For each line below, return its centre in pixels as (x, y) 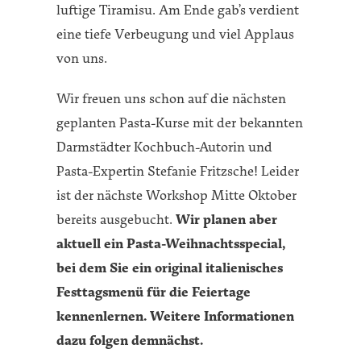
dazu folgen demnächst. (130, 339)
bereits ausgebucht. (116, 218)
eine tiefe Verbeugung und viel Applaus (175, 33)
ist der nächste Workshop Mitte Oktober (176, 194)
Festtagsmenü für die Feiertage (154, 291)
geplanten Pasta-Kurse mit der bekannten (180, 122)
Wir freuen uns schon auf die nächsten (171, 98)
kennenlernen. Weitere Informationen (175, 315)
